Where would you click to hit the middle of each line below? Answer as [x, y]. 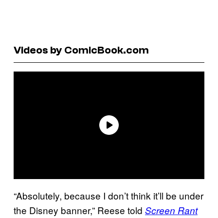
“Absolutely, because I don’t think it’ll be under [109, 195]
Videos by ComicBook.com [81, 50]
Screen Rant [171, 210]
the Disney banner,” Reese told [79, 210]
